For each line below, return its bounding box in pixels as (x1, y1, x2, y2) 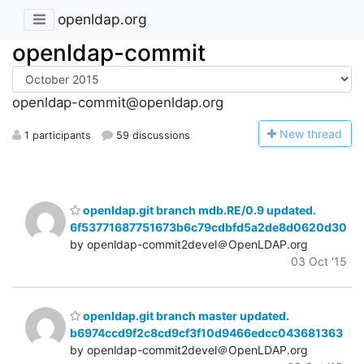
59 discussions (113, 128, 191, 141)
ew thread (288, 126, 343, 141)
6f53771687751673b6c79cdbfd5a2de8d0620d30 (70, 219, 347, 234)
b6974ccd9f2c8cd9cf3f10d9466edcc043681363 (70, 326, 343, 340)
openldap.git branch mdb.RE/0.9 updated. (80, 202, 316, 217)
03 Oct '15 (291, 253, 347, 268)
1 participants (21, 128, 91, 141)
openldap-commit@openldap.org (12, 94, 223, 111)
